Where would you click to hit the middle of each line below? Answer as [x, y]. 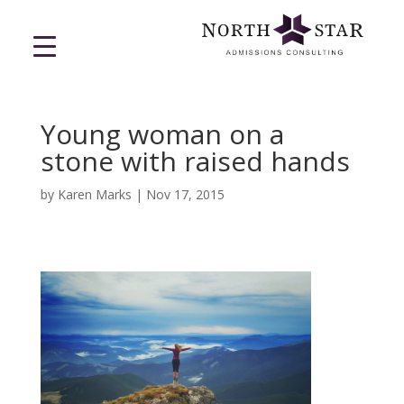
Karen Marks [94, 195]
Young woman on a [162, 134]
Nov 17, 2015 [185, 195]
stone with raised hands [195, 161]
